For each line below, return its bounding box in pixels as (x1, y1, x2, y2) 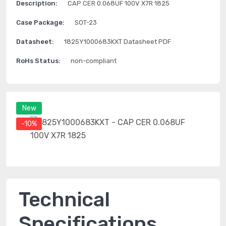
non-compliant (71, 57, 117, 65)
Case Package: (16, 19, 65, 26)
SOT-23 (75, 19, 97, 26)
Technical (19, 188, 110, 211)
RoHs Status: (16, 57, 61, 65)
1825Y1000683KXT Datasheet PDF (64, 38, 171, 45)
